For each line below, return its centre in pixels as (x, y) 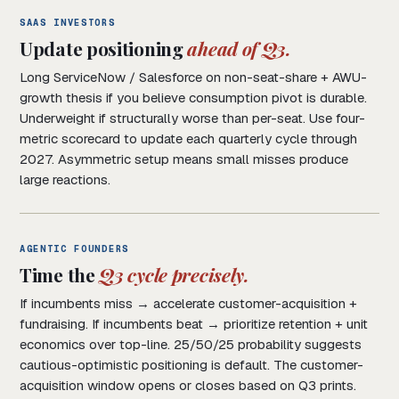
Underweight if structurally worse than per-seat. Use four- (192, 118)
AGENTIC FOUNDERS (74, 249)
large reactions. (65, 180)
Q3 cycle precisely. (174, 275)
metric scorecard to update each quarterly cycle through (188, 139)
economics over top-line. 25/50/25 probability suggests (191, 345)
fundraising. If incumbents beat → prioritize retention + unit (194, 324)
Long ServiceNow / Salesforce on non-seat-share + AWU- (193, 77)
